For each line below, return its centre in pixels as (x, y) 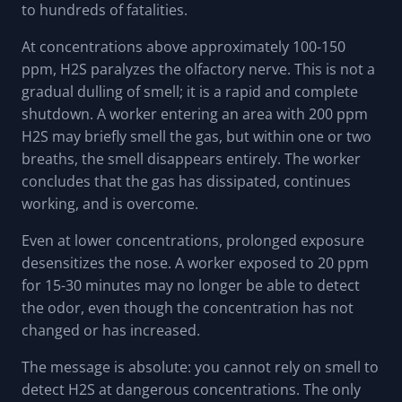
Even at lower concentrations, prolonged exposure (193, 241)
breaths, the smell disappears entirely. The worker (191, 159)
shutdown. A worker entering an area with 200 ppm (195, 114)
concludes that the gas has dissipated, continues (186, 182)
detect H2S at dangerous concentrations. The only (191, 390)
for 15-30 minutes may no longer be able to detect (191, 286)
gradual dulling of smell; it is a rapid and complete (190, 92)
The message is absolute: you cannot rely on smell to (200, 367)
